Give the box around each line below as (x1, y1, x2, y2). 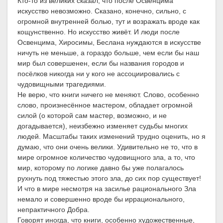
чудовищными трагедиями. (17, 80, 106, 89)
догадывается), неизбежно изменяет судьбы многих (17, 122, 188, 130)
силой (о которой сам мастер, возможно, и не (17, 111, 167, 120)
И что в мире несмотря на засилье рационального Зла (17, 185, 196, 193)
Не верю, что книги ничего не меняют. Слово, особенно (17, 91, 199, 99)
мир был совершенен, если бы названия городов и (17, 59, 184, 68)
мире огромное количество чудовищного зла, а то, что (17, 153, 195, 162)
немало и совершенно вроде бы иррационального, (17, 195, 185, 204)
